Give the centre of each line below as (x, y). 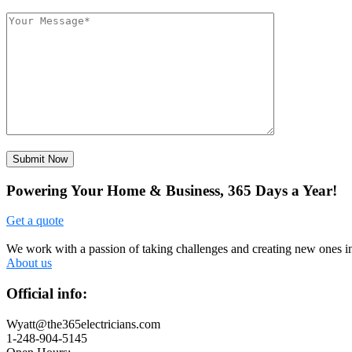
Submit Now (40, 159)
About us (29, 263)
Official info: (47, 294)
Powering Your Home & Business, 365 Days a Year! (172, 190)
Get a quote (35, 221)
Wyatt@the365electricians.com (83, 324)
